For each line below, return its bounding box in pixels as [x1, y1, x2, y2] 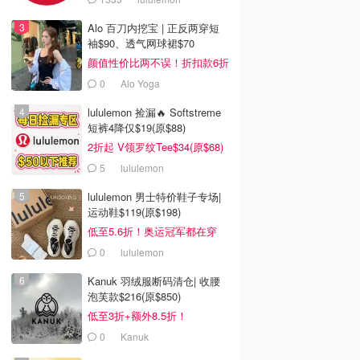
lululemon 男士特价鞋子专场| [88, 189, 221, 204]
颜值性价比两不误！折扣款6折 [88, 55, 229, 70]
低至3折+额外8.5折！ [88, 308, 187, 323]
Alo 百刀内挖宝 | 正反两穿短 [88, 20, 219, 35]
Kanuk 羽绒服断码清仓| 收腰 [88, 273, 220, 288]
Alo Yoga [121, 76, 160, 90]
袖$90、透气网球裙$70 [88, 35, 194, 51]
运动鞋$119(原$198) [88, 204, 181, 219]
